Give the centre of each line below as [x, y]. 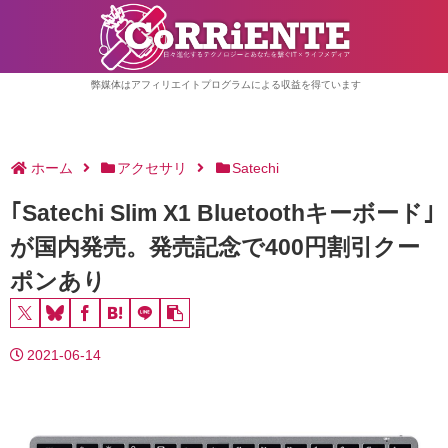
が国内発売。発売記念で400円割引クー [215, 247]
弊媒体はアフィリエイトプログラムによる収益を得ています [225, 84]
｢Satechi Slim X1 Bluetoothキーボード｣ [222, 213]
